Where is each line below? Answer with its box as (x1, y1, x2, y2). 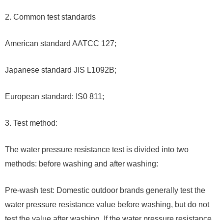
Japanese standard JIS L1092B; (5, 66, 116, 75)
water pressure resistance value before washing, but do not (5, 200, 209, 209)
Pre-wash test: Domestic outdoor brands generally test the (5, 186, 205, 195)
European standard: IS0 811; (5, 92, 104, 101)
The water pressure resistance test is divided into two (5, 145, 189, 154)
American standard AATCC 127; (5, 39, 116, 48)
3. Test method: (5, 119, 57, 128)
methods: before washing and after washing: (5, 160, 158, 168)
